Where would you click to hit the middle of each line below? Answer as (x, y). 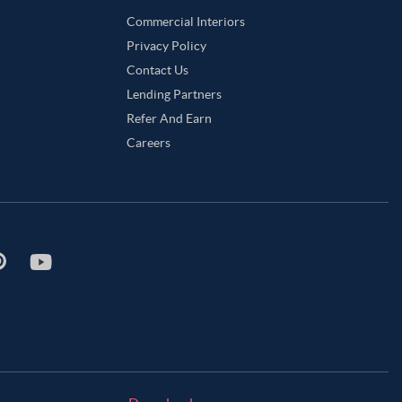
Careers (148, 143)
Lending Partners (174, 94)
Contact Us (157, 70)
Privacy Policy (166, 46)
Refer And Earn (169, 118)
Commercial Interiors (185, 22)
